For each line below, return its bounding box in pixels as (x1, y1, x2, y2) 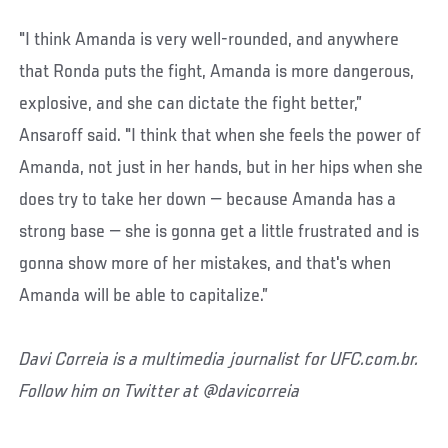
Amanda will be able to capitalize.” (19, 286, 269, 307)
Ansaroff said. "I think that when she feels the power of (19, 126, 422, 147)
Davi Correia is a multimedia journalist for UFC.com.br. (19, 350, 420, 371)
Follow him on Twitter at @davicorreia (19, 382, 301, 403)
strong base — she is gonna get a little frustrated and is (19, 222, 420, 243)
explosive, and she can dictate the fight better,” (19, 94, 363, 115)
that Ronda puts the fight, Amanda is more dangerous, (19, 62, 415, 83)
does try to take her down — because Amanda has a (19, 190, 397, 211)
